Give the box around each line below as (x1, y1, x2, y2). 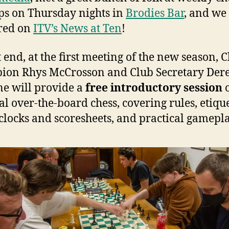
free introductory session (85, 81, 222, 95)
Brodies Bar (126, 6, 184, 20)
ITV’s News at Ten (33, 21, 122, 36)
